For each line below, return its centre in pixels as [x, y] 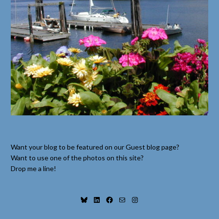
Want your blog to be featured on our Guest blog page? [95, 147]
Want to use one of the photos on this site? [77, 157]
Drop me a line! [34, 168]
